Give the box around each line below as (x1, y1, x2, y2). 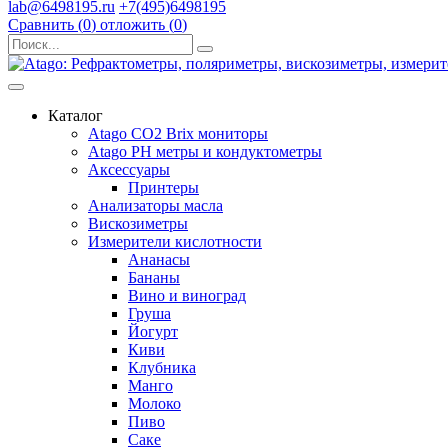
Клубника (128, 359, 196, 376)
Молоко (128, 395, 181, 412)
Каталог (48, 107, 103, 124)
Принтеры (128, 179, 199, 196)
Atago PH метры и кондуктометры (88, 143, 322, 160)
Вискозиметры (88, 215, 188, 232)
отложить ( (100, 16, 174, 33)
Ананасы (128, 251, 190, 268)
